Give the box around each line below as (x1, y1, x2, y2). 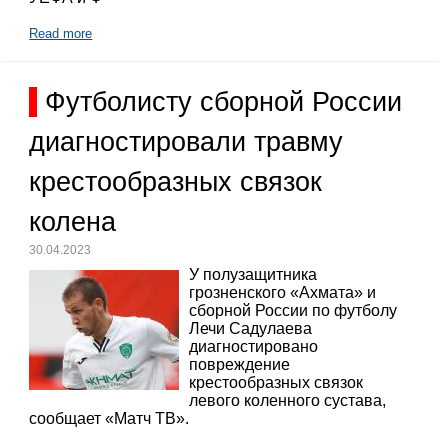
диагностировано (189, 338, 319, 356)
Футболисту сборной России (45, 86, 403, 117)
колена (29, 206, 117, 237)
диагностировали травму (29, 126, 344, 157)
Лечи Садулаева (189, 320, 313, 338)
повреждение (189, 356, 291, 374)
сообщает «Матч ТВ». (29, 410, 190, 428)
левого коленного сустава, (189, 392, 387, 410)
